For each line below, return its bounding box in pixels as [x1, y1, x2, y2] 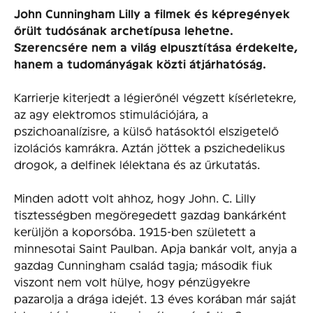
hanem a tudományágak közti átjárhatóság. [14, 57, 266, 71]
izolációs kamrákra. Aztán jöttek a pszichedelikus [14, 140, 285, 154]
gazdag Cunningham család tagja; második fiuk [14, 258, 272, 272]
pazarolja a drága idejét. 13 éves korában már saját [14, 291, 296, 305]
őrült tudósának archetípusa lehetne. [14, 23, 233, 38]
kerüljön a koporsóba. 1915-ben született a [14, 224, 256, 238]
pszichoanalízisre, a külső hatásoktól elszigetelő [14, 124, 279, 138]
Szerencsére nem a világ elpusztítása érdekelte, [14, 40, 298, 54]
